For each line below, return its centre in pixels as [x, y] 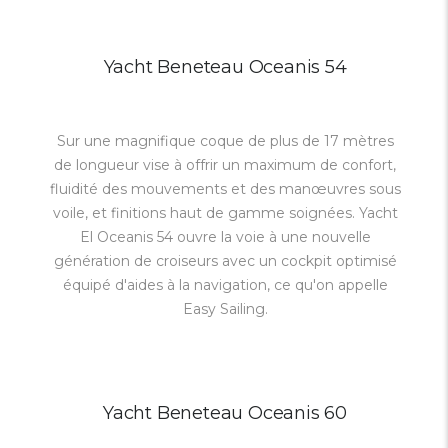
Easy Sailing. [225, 309]
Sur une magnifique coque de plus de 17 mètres [225, 141]
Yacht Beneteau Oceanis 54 [225, 67]
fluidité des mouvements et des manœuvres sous [225, 189]
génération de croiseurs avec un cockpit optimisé [225, 261]
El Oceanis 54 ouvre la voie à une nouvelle [225, 237]
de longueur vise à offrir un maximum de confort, [225, 165]
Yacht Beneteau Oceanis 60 [225, 413]
